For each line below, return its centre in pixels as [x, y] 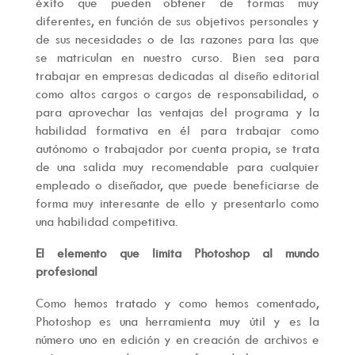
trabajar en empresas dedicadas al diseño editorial [177, 76]
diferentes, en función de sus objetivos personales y [177, 21]
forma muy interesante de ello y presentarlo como [177, 203]
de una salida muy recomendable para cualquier [177, 167]
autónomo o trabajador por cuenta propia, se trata [177, 149]
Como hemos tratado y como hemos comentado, [177, 302]
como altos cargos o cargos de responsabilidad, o [177, 94]
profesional [68, 271]
